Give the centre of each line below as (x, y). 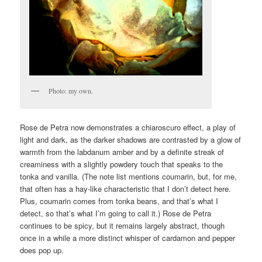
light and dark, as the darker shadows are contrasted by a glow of (131, 140)
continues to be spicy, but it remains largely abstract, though (123, 226)
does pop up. (42, 250)
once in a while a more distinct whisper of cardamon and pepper (128, 238)
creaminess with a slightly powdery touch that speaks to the (122, 164)
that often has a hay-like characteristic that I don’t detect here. (126, 189)
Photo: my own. (71, 90)
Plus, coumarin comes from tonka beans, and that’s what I (119, 201)
